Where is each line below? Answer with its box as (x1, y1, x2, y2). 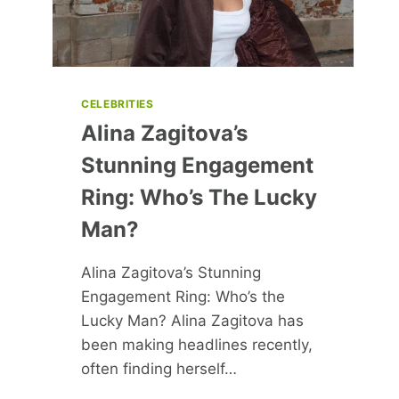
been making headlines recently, (81, 335, 313, 354)
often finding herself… (81, 359, 238, 378)
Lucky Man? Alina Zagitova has (81, 311, 305, 330)
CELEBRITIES (81, 96, 154, 110)
